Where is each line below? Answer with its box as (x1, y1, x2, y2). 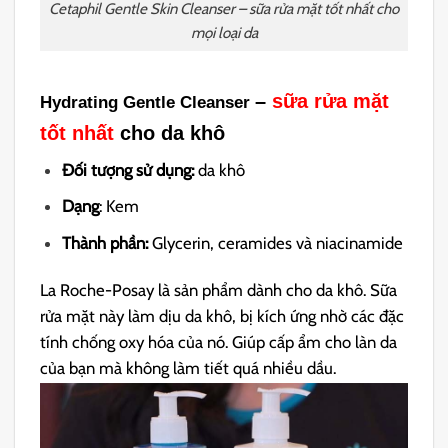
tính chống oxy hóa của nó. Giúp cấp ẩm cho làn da (40, 332, 398, 353)
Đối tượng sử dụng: (62, 160, 199, 181)
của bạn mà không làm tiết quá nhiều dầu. (40, 358, 337, 379)
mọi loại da (190, 23, 258, 43)
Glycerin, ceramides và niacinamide (152, 232, 404, 253)
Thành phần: (62, 232, 153, 253)
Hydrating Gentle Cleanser (40, 93, 256, 112)
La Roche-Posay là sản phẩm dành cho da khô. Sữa (40, 280, 398, 301)
